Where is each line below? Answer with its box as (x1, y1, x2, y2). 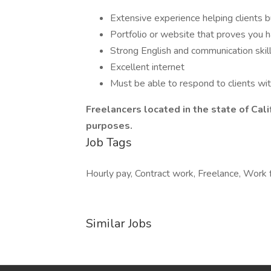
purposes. (86, 119, 132, 132)
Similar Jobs (86, 215, 152, 232)
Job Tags (86, 134, 132, 151)
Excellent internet (110, 60, 184, 74)
